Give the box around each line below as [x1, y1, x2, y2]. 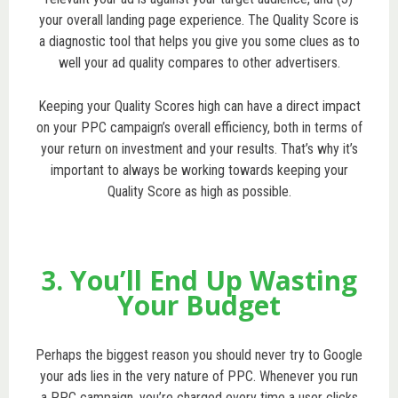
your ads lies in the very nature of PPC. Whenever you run [40, 367, 358, 385]
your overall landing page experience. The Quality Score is [39, 11, 359, 28]
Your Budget [117, 286, 281, 323]
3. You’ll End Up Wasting [41, 261, 357, 298]
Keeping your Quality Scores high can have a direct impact [37, 97, 361, 115]
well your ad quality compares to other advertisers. [58, 53, 340, 71]
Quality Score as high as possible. [107, 182, 291, 200]
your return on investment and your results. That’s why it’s [40, 139, 358, 157]
